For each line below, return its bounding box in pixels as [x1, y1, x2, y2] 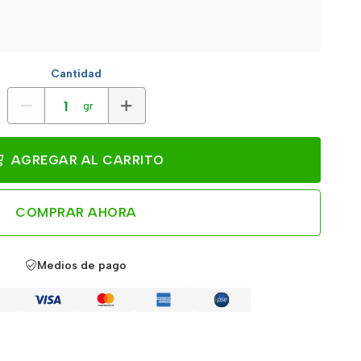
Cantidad [51, 67, 102, 81]
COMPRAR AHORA [15, 205, 137, 220]
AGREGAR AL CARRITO [7, 152, 164, 168]
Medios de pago [37, 259, 127, 272]
